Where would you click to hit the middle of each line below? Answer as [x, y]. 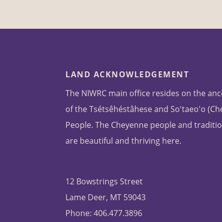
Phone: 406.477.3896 [104, 213]
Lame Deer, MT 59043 [106, 197]
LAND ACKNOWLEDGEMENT [127, 75]
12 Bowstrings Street [104, 182]
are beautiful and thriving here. [123, 141]
